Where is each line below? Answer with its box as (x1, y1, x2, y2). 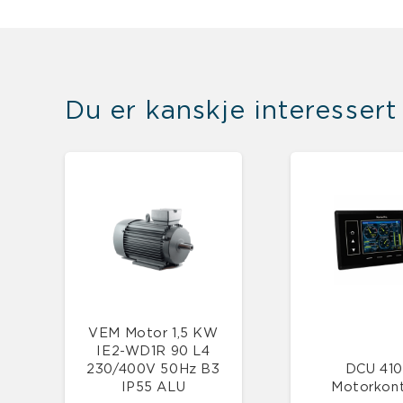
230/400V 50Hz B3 (86, 362, 220, 376)
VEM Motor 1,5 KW (88, 326, 219, 340)
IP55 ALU (121, 380, 186, 394)
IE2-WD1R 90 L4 (96, 344, 210, 358)
